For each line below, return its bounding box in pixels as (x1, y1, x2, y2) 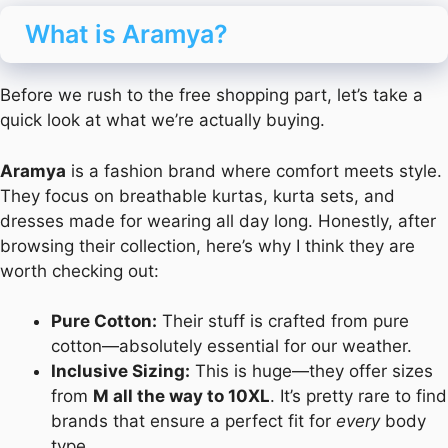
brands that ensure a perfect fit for (51, 411, 336, 432)
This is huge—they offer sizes (190, 361, 433, 382)
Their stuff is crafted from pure (157, 311, 409, 332)
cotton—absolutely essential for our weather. (51, 336, 412, 357)
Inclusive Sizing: (51, 361, 190, 382)
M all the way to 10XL (93, 386, 270, 407)
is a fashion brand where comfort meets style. (66, 160, 442, 181)
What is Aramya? (25, 18, 228, 49)
